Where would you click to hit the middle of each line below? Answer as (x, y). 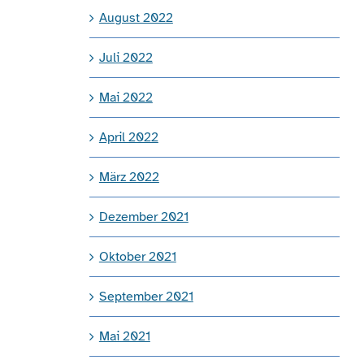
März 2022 (129, 177)
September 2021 (146, 296)
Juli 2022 (126, 57)
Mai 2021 (124, 336)
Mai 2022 (126, 97)
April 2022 (128, 137)
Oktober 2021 (137, 256)
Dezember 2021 (143, 217)
